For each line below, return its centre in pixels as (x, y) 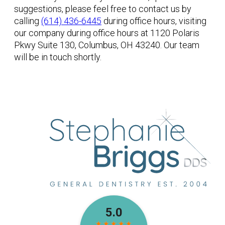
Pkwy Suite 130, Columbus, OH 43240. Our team (107, 45)
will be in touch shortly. (58, 57)
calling (28, 21)
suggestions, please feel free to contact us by (103, 9)
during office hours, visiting (154, 21)
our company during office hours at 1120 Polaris (107, 33)
